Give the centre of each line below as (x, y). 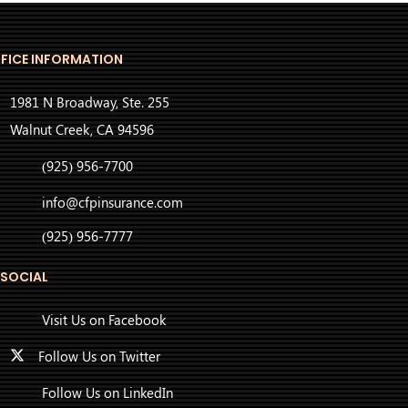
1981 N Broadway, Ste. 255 (90, 102)
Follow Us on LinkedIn (107, 393)
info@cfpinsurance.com (112, 203)
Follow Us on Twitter (99, 357)
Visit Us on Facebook (104, 320)
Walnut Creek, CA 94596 (82, 130)
